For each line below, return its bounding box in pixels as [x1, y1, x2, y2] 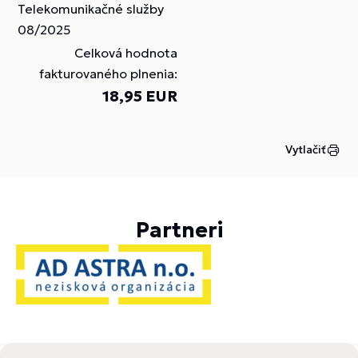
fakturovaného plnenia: [39, 66, 177, 82]
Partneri [135, 217, 223, 243]
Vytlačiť [285, 142, 326, 157]
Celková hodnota [74, 45, 177, 61]
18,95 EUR [102, 86, 177, 105]
